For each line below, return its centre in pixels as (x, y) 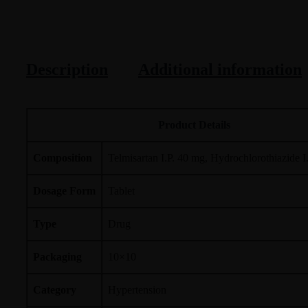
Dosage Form (64, 190)
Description (67, 69)
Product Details (194, 124)
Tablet (121, 190)
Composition (63, 157)
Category (55, 289)
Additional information (220, 69)
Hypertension (137, 289)
